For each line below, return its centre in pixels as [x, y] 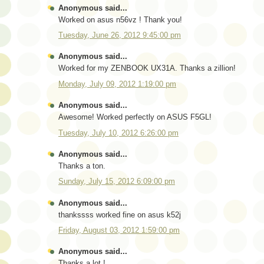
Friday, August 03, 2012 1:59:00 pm [119, 230]
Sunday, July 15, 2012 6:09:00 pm [117, 181]
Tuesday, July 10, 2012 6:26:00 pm [118, 133]
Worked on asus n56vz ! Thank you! [120, 19]
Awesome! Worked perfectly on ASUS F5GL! [135, 117]
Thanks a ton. [82, 166]
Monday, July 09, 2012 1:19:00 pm [117, 84]
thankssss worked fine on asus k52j [120, 214]
